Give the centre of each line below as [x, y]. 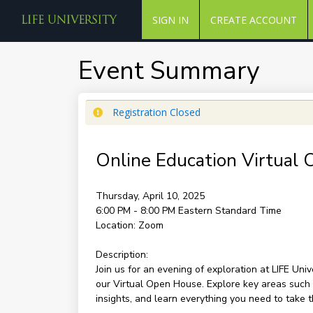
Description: [122, 255]
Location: [115, 225]
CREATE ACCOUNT [253, 20]
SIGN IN [170, 20]
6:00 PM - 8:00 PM [137, 211]
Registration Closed [156, 112]
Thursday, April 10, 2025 [150, 196]
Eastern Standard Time [230, 211]
